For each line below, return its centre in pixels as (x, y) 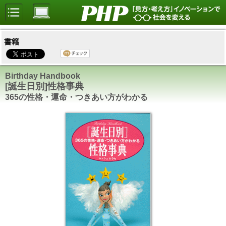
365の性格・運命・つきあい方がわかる (76, 97)
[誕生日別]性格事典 (44, 87)
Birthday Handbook (43, 76)
